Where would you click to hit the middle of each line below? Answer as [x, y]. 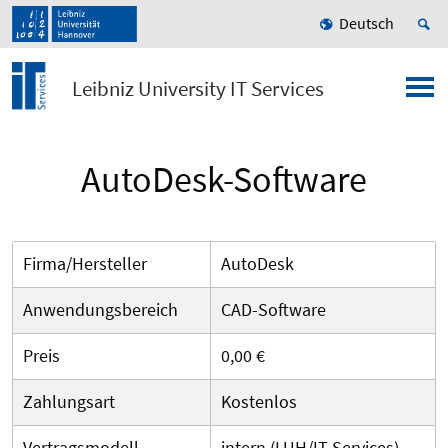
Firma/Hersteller [85, 264]
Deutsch [366, 23]
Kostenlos [259, 402]
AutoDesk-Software [224, 180]
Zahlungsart [69, 402]
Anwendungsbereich [100, 310]
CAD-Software [273, 310]
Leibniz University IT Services [197, 89]
